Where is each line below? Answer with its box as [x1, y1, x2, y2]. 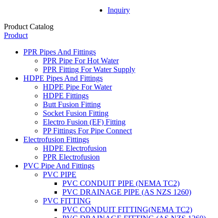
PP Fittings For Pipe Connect [43, 127, 132, 135]
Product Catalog [4, 22, 54, 31]
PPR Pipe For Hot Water [43, 56, 119, 65]
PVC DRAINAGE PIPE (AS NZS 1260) [62, 188, 191, 196]
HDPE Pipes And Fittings [23, 74, 103, 82]
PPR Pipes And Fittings [23, 48, 96, 56]
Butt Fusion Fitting [43, 100, 101, 109]
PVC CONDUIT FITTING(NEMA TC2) [62, 205, 192, 214]
